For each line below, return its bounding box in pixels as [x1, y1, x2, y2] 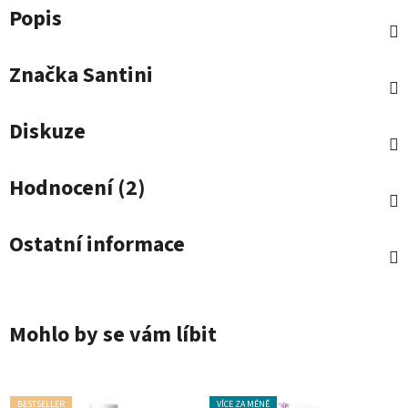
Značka [9, 59, 78, 92]
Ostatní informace [9, 229, 185, 261]
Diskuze [9, 116, 86, 148]
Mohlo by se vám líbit [9, 319, 217, 352]
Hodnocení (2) [9, 172, 146, 205]
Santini [78, 59, 153, 92]
